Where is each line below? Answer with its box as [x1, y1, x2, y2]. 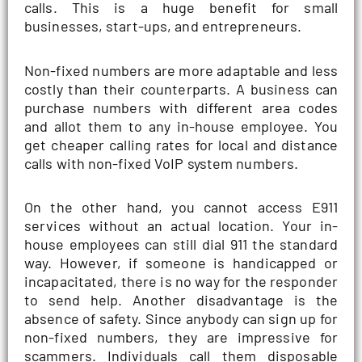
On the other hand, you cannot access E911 [24, 198, 338, 217]
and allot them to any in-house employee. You [24, 116, 338, 135]
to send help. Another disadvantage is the [24, 291, 338, 309]
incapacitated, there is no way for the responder [24, 272, 338, 291]
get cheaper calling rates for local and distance [24, 135, 338, 154]
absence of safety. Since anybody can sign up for [24, 309, 338, 328]
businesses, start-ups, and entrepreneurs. [24, 17, 302, 36]
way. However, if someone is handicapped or [24, 254, 338, 272]
